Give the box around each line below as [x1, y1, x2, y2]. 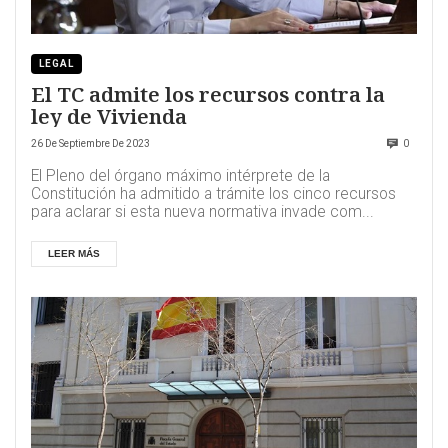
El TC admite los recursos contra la [31, 80, 385, 109]
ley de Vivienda [31, 102, 187, 131]
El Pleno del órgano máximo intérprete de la [31, 167, 330, 186]
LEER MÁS [48, 248, 100, 260]
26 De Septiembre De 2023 [31, 138, 150, 150]
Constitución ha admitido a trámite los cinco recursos [31, 185, 396, 204]
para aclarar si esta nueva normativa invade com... [31, 203, 374, 222]
